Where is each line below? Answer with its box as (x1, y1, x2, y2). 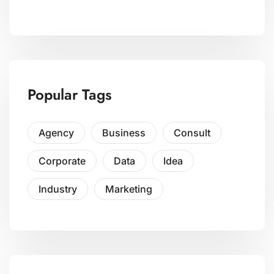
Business (102, 126, 146, 139)
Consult (174, 126, 210, 139)
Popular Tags (28, 83, 112, 105)
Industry (39, 182, 77, 195)
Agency (39, 126, 74, 139)
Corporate (39, 154, 86, 167)
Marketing (105, 182, 152, 195)
